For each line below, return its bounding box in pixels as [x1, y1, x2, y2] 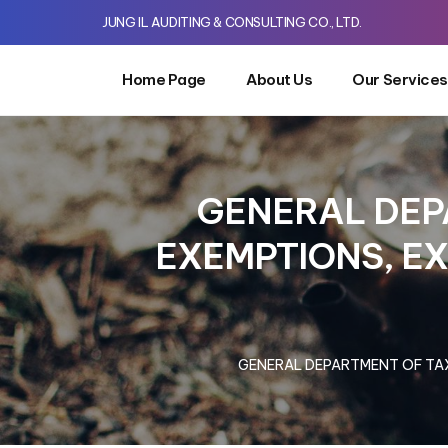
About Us [245, 70, 313, 89]
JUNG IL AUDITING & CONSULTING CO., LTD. [102, 14, 362, 30]
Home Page [122, 70, 206, 89]
